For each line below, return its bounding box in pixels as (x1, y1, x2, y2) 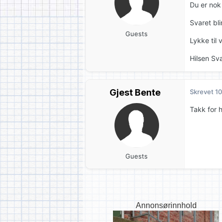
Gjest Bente (110, 87, 161, 98)
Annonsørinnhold (135, 201, 197, 210)
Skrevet (190, 88, 215, 96)
